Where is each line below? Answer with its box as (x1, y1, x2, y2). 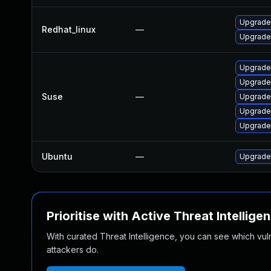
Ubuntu (42, 151, 73, 162)
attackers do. (47, 244, 99, 255)
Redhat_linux (42, 24, 96, 34)
